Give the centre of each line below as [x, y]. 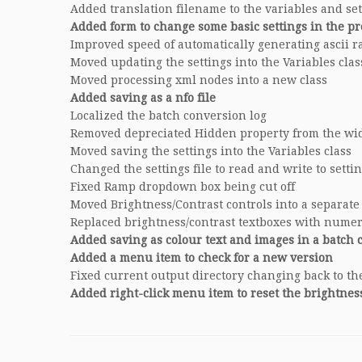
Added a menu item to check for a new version [202, 258]
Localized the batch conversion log [168, 116]
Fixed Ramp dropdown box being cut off [183, 187]
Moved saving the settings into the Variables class [211, 151]
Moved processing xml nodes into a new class [199, 80]
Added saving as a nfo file [143, 98]
